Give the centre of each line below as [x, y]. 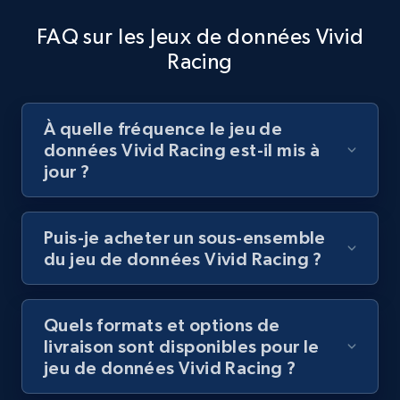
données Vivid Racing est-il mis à [182, 150]
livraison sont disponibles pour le [182, 346]
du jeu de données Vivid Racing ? [183, 258]
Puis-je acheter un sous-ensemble [185, 237]
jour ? [67, 171]
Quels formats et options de [162, 325]
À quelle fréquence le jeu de [163, 128]
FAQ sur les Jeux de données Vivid [200, 36]
